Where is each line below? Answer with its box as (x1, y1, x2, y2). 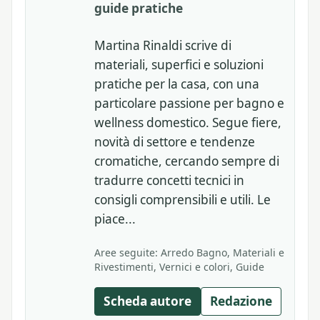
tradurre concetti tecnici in (94, 172, 244, 189)
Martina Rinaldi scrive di (94, 37, 231, 54)
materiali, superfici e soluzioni (94, 56, 264, 74)
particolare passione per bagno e (94, 95, 284, 112)
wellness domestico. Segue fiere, (94, 114, 281, 131)
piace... (94, 211, 136, 228)
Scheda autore (104, 293, 191, 310)
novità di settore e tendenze (94, 134, 255, 151)
